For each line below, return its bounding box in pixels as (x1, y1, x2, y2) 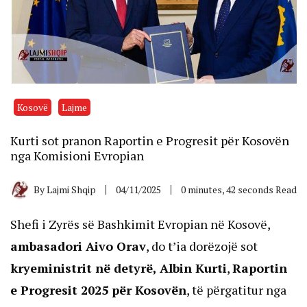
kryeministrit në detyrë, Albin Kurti (10, 259, 227, 276)
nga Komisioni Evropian (10, 147, 144, 164)
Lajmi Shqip (47, 182, 96, 196)
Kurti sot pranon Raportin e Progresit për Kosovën (10, 132, 289, 149)
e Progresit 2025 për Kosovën (10, 281, 186, 298)
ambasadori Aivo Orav (10, 237, 146, 254)
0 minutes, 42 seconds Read (181, 182, 297, 196)
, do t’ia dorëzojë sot (146, 237, 258, 254)
